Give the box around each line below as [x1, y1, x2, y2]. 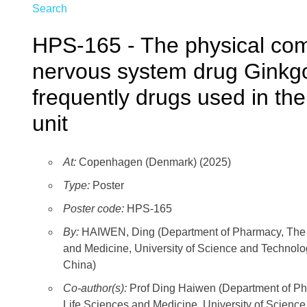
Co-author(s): [63, 282, 130, 295]
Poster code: [63, 203, 124, 215]
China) [63, 259, 96, 271]
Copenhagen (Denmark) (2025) [76, 156, 231, 169]
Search [32, 3, 67, 15]
